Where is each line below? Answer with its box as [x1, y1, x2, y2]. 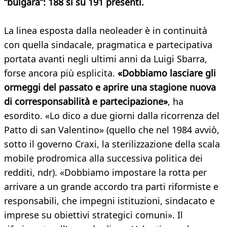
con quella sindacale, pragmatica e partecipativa [4, 39, 212, 51]
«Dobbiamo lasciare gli [118, 67, 216, 80]
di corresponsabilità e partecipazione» [4, 95, 168, 108]
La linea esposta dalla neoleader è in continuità [4, 24, 207, 37]
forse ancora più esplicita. [4, 67, 118, 80]
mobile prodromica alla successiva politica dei [4, 152, 203, 165]
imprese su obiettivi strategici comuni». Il [4, 209, 183, 221]
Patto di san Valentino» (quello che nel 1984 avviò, [4, 124, 219, 136]
